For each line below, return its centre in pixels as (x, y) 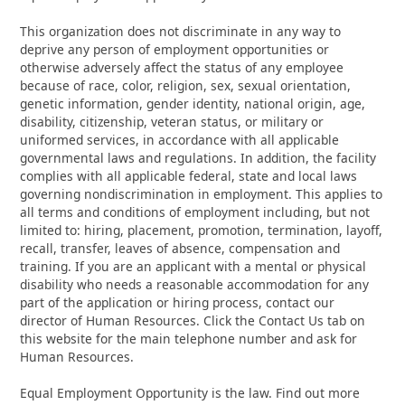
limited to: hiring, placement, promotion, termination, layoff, (202, 230)
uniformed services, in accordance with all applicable (180, 139)
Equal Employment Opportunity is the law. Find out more (190, 392)
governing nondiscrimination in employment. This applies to (202, 193)
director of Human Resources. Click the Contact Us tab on (193, 320)
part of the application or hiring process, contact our (178, 302)
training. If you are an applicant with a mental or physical (193, 266)
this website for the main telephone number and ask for (189, 338)
